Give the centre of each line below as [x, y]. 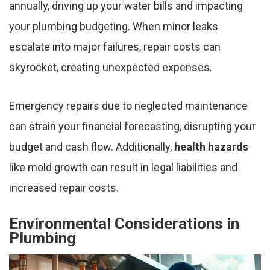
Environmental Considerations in [124, 224]
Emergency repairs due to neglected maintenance [128, 106]
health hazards [211, 147]
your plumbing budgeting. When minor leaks [114, 27]
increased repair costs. [64, 188]
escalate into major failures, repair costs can [115, 47]
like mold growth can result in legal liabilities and [123, 168]
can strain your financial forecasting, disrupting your [132, 127]
